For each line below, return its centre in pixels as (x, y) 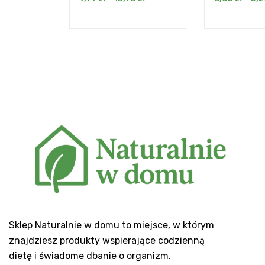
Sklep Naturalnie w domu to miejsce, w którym (112, 225)
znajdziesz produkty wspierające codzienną (107, 240)
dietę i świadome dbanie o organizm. (90, 256)
